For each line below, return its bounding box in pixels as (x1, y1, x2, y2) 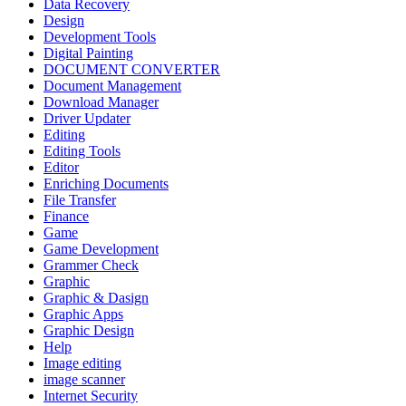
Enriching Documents (43, 176, 169, 192)
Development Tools (43, 29, 156, 45)
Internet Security (43, 388, 138, 404)
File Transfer (43, 192, 116, 208)
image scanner (43, 372, 125, 388)
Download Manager (43, 94, 159, 111)
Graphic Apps (43, 306, 123, 323)
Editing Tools (43, 143, 121, 159)
